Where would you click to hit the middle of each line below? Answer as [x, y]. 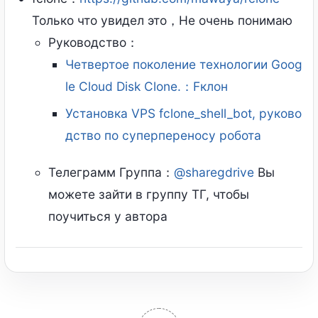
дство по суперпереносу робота [163, 136]
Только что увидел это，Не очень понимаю [163, 21]
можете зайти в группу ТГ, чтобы [149, 194]
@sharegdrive [214, 172]
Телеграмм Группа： [111, 172]
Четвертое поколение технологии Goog [183, 65]
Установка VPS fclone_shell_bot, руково [183, 114]
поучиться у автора [108, 216]
